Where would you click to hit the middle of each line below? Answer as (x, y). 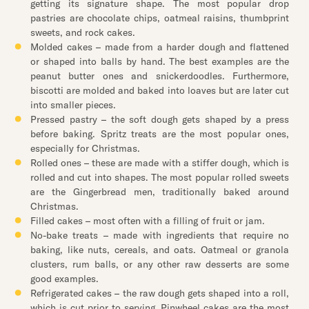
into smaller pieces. (73, 105)
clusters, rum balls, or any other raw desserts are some (160, 264)
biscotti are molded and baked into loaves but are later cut (160, 90)
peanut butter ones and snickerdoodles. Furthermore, (160, 76)
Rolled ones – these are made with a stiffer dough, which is (160, 163)
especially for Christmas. (85, 148)
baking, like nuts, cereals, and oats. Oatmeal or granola (160, 250)
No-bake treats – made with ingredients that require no (160, 235)
